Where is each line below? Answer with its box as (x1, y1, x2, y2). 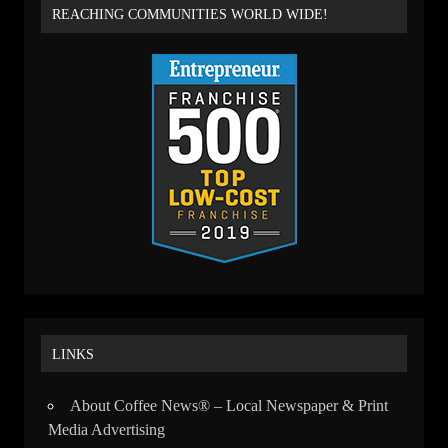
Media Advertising (48, 420, 165, 438)
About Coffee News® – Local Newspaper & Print (70, 396, 388, 414)
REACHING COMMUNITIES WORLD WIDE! (52, 6, 329, 23)
